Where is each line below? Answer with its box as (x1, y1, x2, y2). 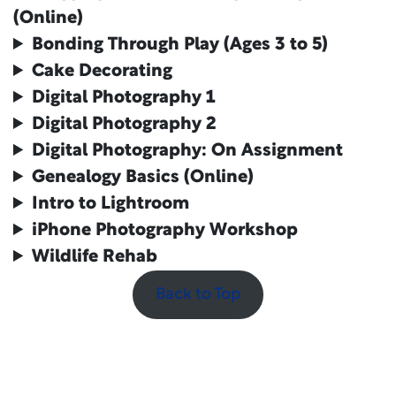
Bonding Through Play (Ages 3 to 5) (32, 36, 329, 54)
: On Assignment (202, 142, 344, 160)
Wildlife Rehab (32, 248, 158, 266)
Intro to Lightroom (32, 195, 190, 213)
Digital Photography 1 (32, 89, 216, 107)
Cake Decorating (32, 63, 173, 80)
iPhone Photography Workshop (32, 222, 299, 240)
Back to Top (156, 286, 240, 303)
